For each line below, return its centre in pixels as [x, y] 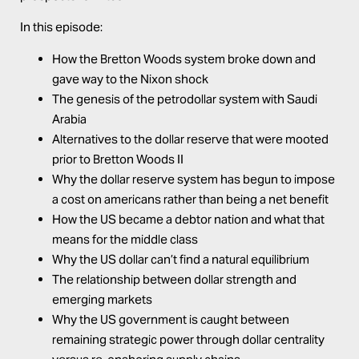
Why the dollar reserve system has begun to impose [194, 179]
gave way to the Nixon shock [130, 79]
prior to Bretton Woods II [118, 159]
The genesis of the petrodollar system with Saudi [185, 99]
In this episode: [63, 27]
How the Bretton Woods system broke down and [184, 58]
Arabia [69, 119]
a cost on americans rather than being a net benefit [190, 199]
